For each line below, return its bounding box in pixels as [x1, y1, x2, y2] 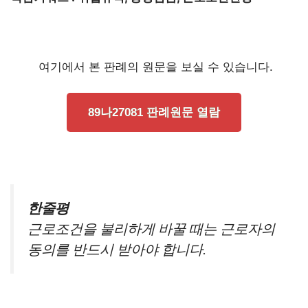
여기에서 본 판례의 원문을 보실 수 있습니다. [35, 59, 273, 74]
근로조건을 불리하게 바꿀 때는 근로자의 [27, 221, 275, 236]
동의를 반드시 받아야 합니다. [27, 242, 206, 257]
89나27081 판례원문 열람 [88, 106, 220, 119]
